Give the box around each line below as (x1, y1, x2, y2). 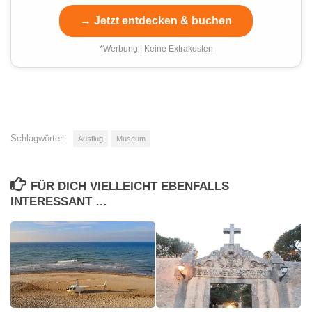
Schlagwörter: (10, 132, 65, 143)
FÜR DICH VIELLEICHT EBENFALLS (31, 179, 230, 193)
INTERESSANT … (10, 194, 107, 208)
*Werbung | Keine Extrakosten (99, 43, 213, 54)
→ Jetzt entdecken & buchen (80, 14, 232, 26)
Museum (116, 134, 146, 143)
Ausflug (78, 134, 103, 143)
